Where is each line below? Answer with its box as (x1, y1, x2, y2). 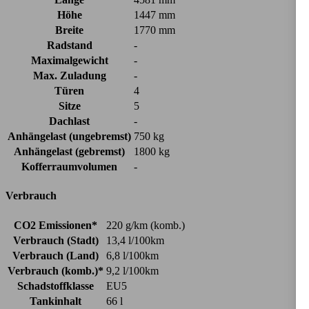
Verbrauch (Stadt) (12, 234, 99, 246)
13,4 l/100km (106, 234, 164, 246)
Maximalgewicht (30, 54, 108, 66)
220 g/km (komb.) (106, 219, 185, 231)
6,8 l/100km (106, 249, 159, 261)
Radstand (46, 39, 92, 51)
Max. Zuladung (32, 69, 106, 81)
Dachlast (49, 114, 90, 127)
